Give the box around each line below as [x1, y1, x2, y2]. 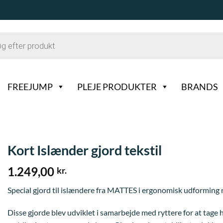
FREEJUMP [7, 81, 53, 92]
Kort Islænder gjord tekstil [7, 142, 162, 158]
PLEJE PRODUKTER [77, 81, 157, 92]
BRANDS [181, 81, 218, 92]
